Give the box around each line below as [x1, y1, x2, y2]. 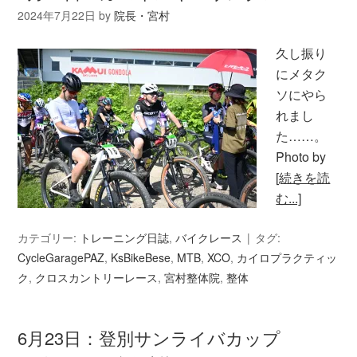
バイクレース [175, 229, 243, 245]
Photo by [276, 147, 327, 166]
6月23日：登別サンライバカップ [18, 324, 281, 350]
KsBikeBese [111, 249, 171, 265]
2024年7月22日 [18, 6, 96, 23]
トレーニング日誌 [80, 229, 170, 245]
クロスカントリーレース [35, 269, 159, 285]
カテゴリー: [18, 229, 80, 245]
